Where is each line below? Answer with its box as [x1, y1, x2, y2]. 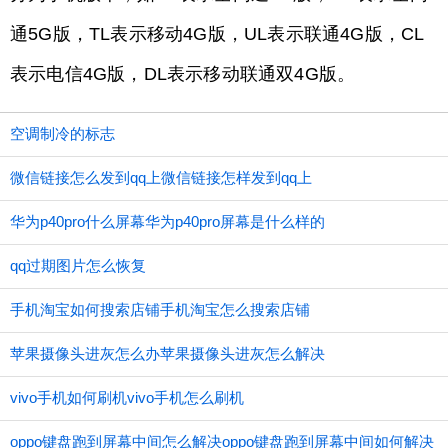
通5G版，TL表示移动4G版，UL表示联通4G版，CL [10, 24, 425, 44]
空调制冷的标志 [10, 125, 115, 142]
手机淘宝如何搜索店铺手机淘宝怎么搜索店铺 [10, 301, 310, 318]
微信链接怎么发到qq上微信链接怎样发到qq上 [10, 169, 312, 186]
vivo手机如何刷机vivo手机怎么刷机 [10, 389, 244, 406]
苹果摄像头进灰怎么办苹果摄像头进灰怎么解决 [10, 345, 325, 362]
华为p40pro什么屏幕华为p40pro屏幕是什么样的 [10, 213, 325, 230]
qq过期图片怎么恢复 [10, 257, 146, 274]
